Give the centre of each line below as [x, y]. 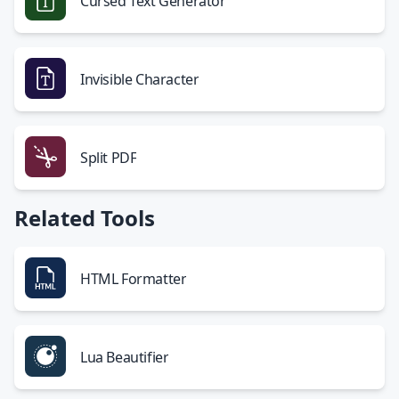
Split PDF [109, 158]
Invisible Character [140, 79]
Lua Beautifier [125, 357]
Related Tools [85, 218]
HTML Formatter [134, 279]
